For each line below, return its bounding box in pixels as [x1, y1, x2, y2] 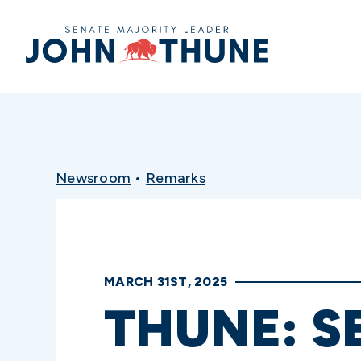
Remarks [146, 169, 205, 187]
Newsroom [56, 169, 131, 187]
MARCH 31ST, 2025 [104, 274, 227, 289]
